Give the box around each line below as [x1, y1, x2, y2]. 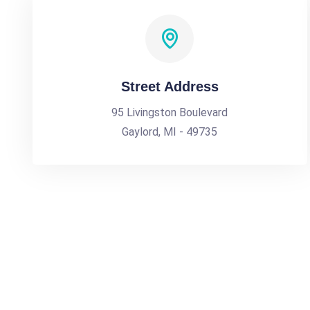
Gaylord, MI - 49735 [122, 125, 218, 138]
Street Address [120, 79, 219, 94]
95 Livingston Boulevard [111, 106, 228, 119]
